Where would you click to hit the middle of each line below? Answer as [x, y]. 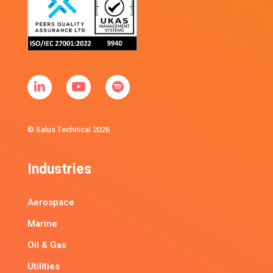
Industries [59, 169]
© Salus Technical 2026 [69, 129]
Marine [42, 223]
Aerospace [51, 202]
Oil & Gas [47, 245]
